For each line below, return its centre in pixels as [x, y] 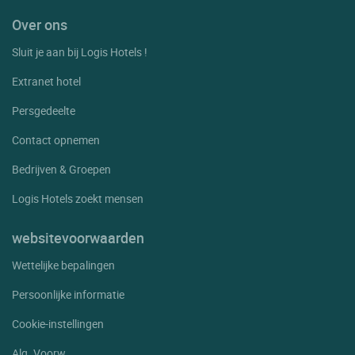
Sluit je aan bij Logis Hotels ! [80, 52]
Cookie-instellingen [58, 323]
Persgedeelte [44, 110]
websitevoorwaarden [78, 237]
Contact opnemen [56, 139]
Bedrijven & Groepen [61, 169]
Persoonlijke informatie [68, 294]
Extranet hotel [46, 81]
